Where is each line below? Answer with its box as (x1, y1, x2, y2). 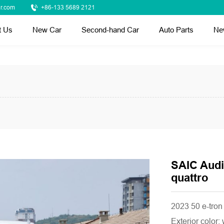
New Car (32, 24, 61, 35)
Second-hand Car (81, 24, 139, 35)
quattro (171, 170, 208, 185)
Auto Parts (159, 24, 193, 35)
